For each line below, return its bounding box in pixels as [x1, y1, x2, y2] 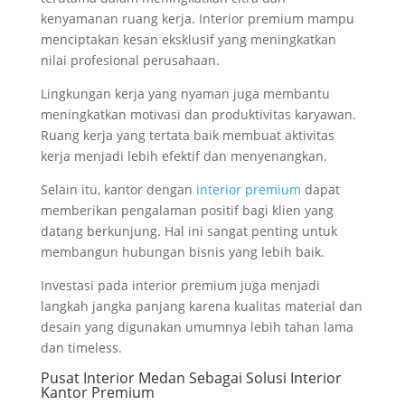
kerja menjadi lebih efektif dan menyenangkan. [40, 147, 327, 165]
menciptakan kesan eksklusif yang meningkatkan [40, 31, 336, 49]
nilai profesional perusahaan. [40, 52, 220, 70]
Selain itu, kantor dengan [40, 181, 196, 199]
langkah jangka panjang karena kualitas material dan [40, 297, 363, 316]
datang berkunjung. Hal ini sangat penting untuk [40, 222, 337, 240]
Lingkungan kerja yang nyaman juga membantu [40, 85, 330, 103]
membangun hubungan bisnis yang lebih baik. [40, 243, 325, 261]
